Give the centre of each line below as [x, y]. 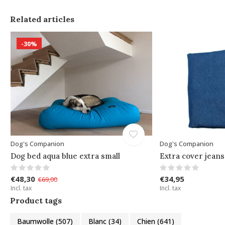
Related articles [42, 19]
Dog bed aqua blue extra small [65, 156]
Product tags [36, 200]
